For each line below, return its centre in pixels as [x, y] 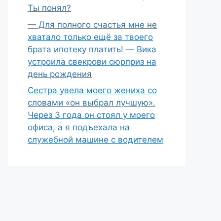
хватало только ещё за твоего [90, 37]
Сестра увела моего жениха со [92, 90]
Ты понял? [49, 8]
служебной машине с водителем [95, 140]
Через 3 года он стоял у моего [91, 115]
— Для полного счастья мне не [92, 24]
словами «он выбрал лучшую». [92, 103]
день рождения [60, 74]
